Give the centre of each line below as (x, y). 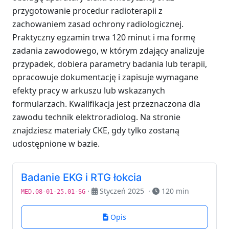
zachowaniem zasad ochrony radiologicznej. (98, 24)
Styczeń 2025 (123, 191)
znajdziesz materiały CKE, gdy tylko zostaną (96, 131)
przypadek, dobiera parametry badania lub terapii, (110, 64)
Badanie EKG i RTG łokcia (81, 178)
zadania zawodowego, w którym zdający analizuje (108, 51)
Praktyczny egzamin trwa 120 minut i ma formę (104, 38)
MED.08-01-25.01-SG (53, 192)
